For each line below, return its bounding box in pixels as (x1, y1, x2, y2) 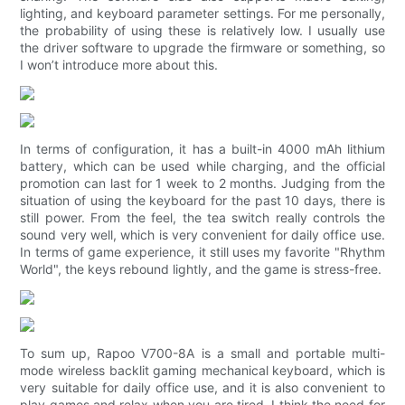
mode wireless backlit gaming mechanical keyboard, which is (20, 363, 385, 379)
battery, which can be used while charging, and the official (20, 158, 385, 174)
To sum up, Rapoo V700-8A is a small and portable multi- (20, 345, 385, 362)
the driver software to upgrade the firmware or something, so (20, 40, 385, 56)
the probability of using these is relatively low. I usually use (20, 23, 385, 39)
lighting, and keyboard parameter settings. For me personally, (20, 5, 385, 22)
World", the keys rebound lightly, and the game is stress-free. (20, 261, 382, 278)
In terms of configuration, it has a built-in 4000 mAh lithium (20, 141, 385, 157)
